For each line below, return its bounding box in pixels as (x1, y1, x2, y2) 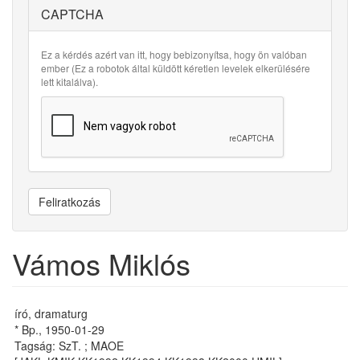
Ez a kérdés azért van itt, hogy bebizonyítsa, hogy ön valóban (41, 47, 307, 61)
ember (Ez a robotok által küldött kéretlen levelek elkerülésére (41, 61, 310, 75)
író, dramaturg (14, 305, 88, 321)
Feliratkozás (39, 194, 100, 210)
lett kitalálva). (41, 75, 98, 88)
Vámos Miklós (12, 243, 190, 284)
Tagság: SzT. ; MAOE (14, 337, 124, 354)
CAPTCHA (41, 5, 104, 23)
